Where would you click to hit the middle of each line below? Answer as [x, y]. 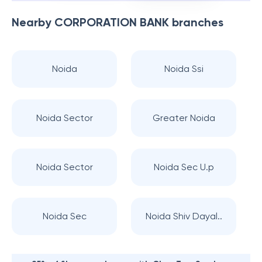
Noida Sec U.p [184, 167]
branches [196, 22]
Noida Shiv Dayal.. [184, 216]
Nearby [33, 22]
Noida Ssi [184, 69]
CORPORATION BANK [112, 22]
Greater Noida [184, 118]
